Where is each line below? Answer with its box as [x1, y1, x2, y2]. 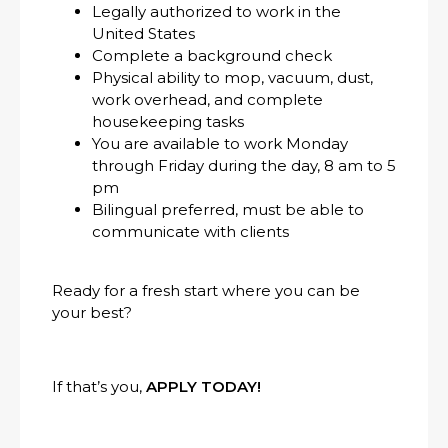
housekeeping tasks [92, 112, 252, 132]
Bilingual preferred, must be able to [92, 200, 364, 220]
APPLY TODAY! [146, 377, 261, 397]
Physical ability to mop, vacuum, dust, [92, 68, 373, 88]
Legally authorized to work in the [92, 2, 341, 22]
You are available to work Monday [92, 134, 348, 154]
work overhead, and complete [92, 90, 323, 110]
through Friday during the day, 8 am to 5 [92, 156, 396, 176]
